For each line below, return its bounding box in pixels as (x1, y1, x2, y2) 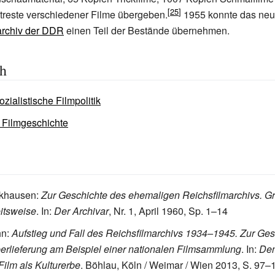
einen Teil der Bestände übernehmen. (64, 23, 230, 37)
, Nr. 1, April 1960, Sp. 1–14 (109, 204, 228, 218)
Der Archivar (54, 204, 109, 218)
